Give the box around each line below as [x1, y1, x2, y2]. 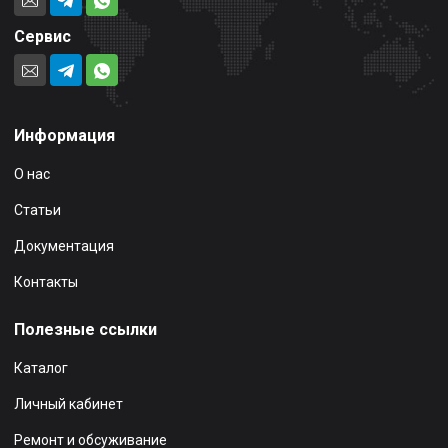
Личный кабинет [14, 396, 123, 413]
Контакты [14, 274, 78, 291]
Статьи [14, 202, 61, 219]
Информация [14, 126, 115, 146]
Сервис [14, 27, 71, 47]
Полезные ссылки [14, 320, 157, 340]
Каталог [14, 360, 68, 377]
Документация [14, 238, 114, 255]
